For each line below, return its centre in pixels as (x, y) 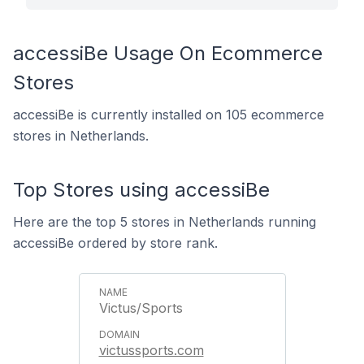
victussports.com (151, 350)
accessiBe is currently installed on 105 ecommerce (169, 115)
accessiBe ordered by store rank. (115, 243)
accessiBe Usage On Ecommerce (168, 53)
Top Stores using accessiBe (141, 190)
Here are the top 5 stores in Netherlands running (165, 222)
